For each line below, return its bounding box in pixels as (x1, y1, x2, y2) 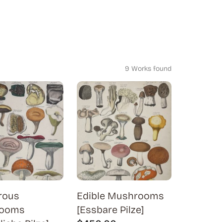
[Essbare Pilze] (76, 204, 144, 216)
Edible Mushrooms (76, 190, 164, 202)
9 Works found (125, 64, 171, 73)
